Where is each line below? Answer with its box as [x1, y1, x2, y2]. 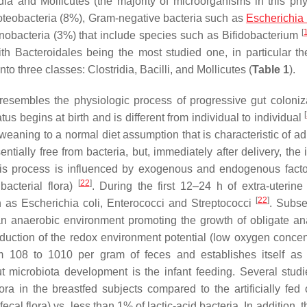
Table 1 [252, 64, 289, 76]
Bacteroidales [14, 47, 82, 59]
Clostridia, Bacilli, [88, 64, 173, 76]
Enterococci [107, 197, 164, 210]
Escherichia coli [21, 197, 100, 210]
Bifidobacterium [222, 29, 299, 42]
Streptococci [191, 197, 251, 210]
